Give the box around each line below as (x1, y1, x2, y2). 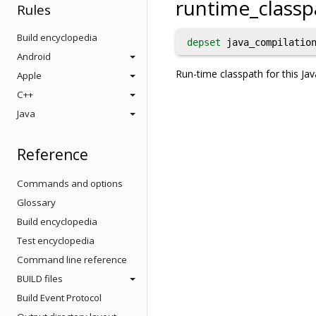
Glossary (17, 196, 56, 209)
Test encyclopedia (17, 234, 95, 247)
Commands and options (17, 177, 123, 190)
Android (17, 50, 51, 63)
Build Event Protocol (17, 291, 102, 304)
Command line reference (17, 253, 127, 266)
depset (187, 37, 221, 48)
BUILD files (17, 272, 63, 285)
